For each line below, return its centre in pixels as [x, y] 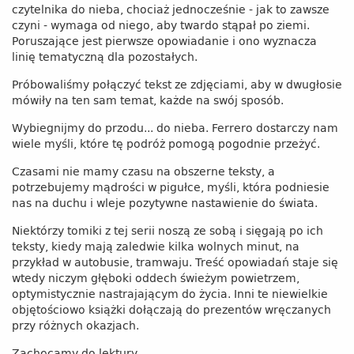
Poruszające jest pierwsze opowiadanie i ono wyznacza [164, 41]
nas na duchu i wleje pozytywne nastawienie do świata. [166, 203]
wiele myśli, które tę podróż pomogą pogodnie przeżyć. [166, 143]
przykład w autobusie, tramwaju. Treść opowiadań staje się [175, 262]
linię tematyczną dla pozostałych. [105, 56]
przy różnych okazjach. [77, 325]
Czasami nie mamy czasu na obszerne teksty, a [143, 171]
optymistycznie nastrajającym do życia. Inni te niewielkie [170, 294]
